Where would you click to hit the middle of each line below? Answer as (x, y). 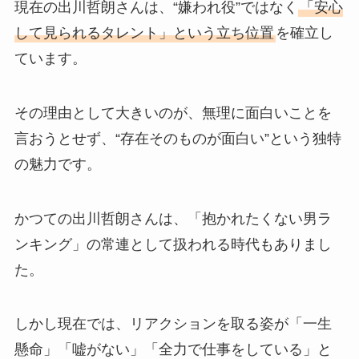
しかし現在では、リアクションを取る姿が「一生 (173, 324)
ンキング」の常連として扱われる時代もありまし (173, 244)
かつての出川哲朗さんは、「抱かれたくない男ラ (173, 218)
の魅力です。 (57, 164)
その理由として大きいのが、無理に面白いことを (173, 113)
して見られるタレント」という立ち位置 (144, 32)
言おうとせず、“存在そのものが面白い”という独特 (177, 138)
